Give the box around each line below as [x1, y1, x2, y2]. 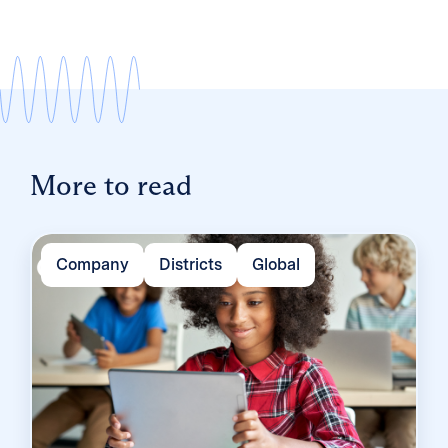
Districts [158, 254, 222, 274]
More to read [30, 168, 192, 203]
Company [55, 254, 129, 274]
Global [251, 254, 300, 274]
